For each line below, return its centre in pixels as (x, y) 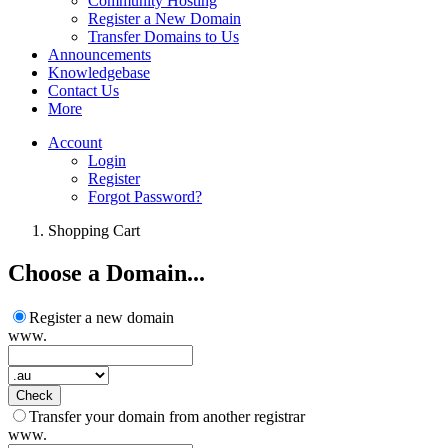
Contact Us (83, 90)
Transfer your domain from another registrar (167, 416)
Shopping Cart (94, 230)
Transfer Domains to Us (163, 36)
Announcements (99, 54)
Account (75, 142)
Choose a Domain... (106, 272)
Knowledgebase (99, 72)
